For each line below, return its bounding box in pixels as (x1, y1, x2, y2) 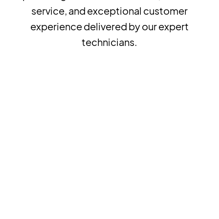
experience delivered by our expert (30, 20, 189, 33)
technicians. (82, 36, 137, 48)
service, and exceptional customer (31, 4, 188, 17)
